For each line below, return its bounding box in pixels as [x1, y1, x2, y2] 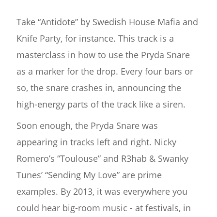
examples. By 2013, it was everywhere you [16, 186, 187, 198]
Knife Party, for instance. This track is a [16, 32, 174, 45]
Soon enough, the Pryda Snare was [16, 120, 158, 132]
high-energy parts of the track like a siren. [16, 98, 186, 110]
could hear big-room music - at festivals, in [16, 202, 191, 214]
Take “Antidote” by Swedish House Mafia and [16, 16, 198, 28]
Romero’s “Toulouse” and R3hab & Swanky [16, 153, 188, 165]
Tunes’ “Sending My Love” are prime [16, 169, 162, 181]
